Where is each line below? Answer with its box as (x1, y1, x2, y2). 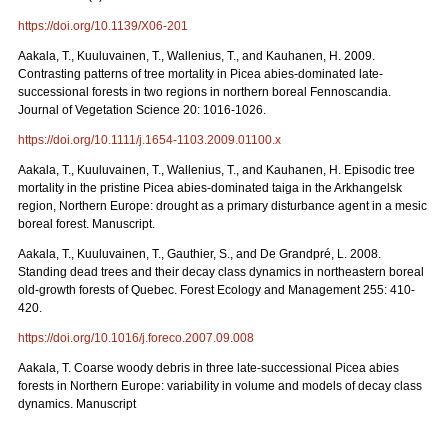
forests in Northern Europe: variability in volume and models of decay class (18, 379, 422, 393)
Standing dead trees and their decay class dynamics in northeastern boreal (18, 265, 424, 279)
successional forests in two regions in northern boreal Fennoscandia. (18, 85, 391, 99)
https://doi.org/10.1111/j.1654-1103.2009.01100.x (18, 133, 281, 147)
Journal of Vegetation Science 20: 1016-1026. (18, 103, 266, 117)
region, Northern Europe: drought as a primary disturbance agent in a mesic (18, 199, 427, 213)
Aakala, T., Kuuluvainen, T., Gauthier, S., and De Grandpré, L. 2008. (18, 247, 381, 261)
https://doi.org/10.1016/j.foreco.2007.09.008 (18, 331, 254, 345)
